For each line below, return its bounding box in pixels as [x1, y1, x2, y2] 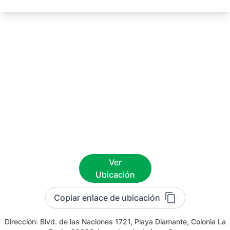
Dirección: [4, 217, 40, 226]
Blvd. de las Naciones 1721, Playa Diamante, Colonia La [40, 217, 226, 226]
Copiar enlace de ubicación [53, 193, 160, 203]
